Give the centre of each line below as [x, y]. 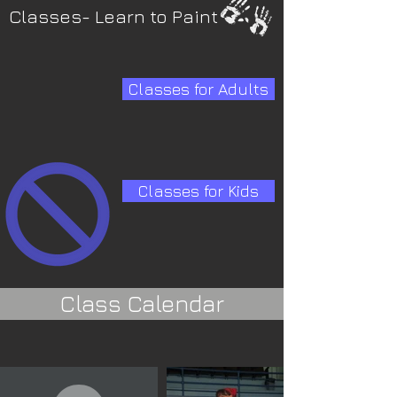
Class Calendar [142, 304]
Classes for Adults [198, 89]
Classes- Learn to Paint [113, 16]
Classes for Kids [198, 191]
